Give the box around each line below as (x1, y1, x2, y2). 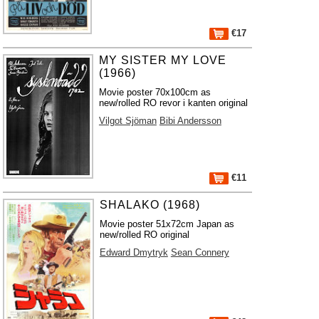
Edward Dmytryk (99, 247, 168, 258)
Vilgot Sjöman (98, 115, 157, 126)
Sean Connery (170, 247, 229, 258)
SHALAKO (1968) (99, 199, 200, 211)
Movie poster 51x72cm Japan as (99, 219, 234, 229)
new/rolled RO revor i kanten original (98, 98, 248, 108)
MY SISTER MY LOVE (98, 54, 226, 66)
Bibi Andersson (159, 115, 221, 126)
